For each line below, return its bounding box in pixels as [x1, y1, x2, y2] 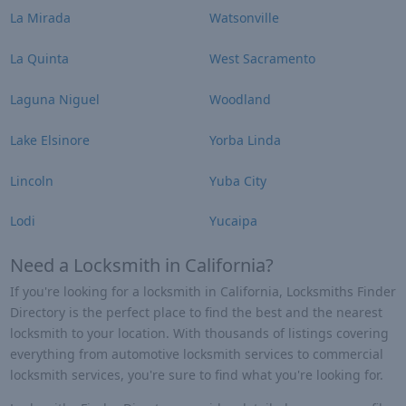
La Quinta [9, 50, 69, 68]
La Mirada [9, 9, 71, 27]
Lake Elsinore [9, 130, 90, 149]
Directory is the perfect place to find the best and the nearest [9, 304, 382, 322]
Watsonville [209, 9, 279, 27]
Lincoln [9, 171, 53, 189]
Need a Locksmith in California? [9, 253, 274, 278]
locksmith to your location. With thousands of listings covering [9, 324, 389, 343]
